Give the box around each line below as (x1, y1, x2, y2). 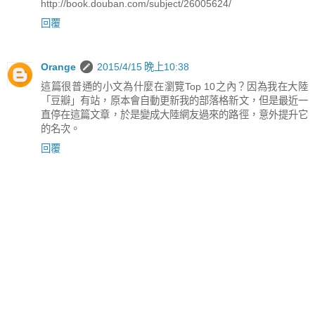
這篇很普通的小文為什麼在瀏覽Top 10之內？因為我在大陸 (41, 80, 308, 92)
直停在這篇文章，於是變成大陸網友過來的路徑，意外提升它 (41, 108, 308, 120)
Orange (41, 60, 76, 72)
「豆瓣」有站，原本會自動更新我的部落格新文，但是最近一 (41, 94, 308, 106)
